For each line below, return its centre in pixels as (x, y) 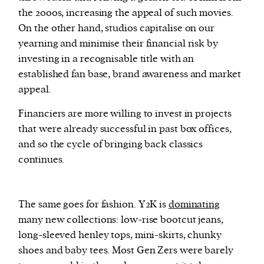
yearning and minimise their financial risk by (118, 43)
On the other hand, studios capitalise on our (116, 28)
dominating (194, 204)
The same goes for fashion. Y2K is (93, 204)
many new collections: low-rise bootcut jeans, (121, 220)
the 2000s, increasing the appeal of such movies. (126, 13)
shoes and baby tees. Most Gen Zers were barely (126, 250)
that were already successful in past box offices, (125, 129)
